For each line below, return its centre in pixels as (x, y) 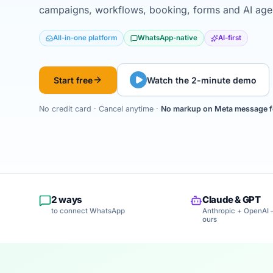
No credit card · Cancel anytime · (100, 109)
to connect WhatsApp (88, 211)
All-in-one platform (85, 38)
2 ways (67, 200)
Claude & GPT (232, 200)
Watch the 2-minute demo (202, 80)
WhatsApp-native (168, 38)
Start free (73, 80)
